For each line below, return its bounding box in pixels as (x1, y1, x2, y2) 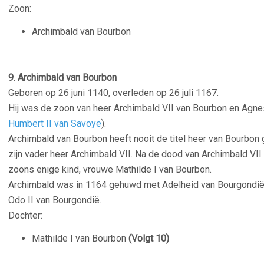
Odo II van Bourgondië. (8, 194, 101, 206)
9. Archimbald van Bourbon (8, 72, 117, 83)
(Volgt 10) (126, 233, 169, 244)
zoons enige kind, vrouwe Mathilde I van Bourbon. (8, 164, 212, 175)
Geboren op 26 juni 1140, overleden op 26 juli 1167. (8, 87, 219, 98)
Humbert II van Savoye (8, 118, 101, 129)
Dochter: (8, 210, 42, 221)
